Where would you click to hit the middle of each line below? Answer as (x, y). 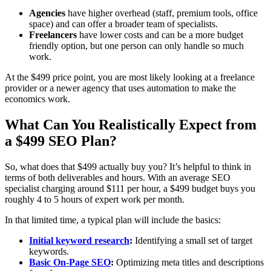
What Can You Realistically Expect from (131, 124)
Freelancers (53, 34)
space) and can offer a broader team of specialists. (123, 24)
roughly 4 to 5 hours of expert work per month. (95, 199)
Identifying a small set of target (192, 240)
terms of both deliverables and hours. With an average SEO (118, 177)
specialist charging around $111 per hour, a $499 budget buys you (130, 188)
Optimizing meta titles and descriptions (189, 262)
